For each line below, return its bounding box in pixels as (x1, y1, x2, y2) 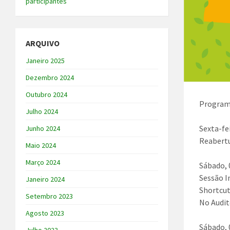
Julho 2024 (26, 107, 58, 117)
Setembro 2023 (26, 191, 73, 201)
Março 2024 (26, 158, 60, 167)
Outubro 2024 (26, 90, 67, 100)
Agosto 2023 (26, 208, 64, 218)
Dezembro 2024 (26, 73, 74, 83)
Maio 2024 (26, 141, 56, 150)
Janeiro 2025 (26, 56, 65, 66)
